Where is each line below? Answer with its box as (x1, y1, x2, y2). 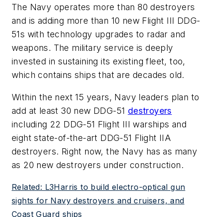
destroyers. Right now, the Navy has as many (12, 146, 198, 156)
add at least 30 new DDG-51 (12, 105, 128, 116)
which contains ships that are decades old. (12, 70, 185, 80)
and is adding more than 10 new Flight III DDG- (12, 15, 201, 26)
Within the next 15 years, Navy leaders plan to (12, 92, 200, 102)
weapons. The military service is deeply (12, 43, 173, 53)
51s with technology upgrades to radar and (12, 29, 186, 40)
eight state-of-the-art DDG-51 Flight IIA (12, 132, 171, 143)
